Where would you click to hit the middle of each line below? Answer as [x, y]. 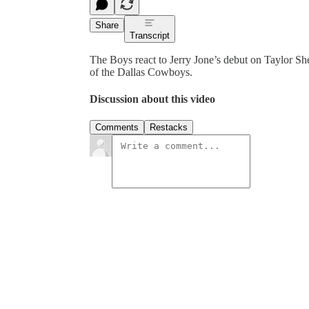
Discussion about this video [152, 99]
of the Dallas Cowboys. [141, 72]
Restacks [169, 128]
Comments [117, 128]
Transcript [150, 35]
